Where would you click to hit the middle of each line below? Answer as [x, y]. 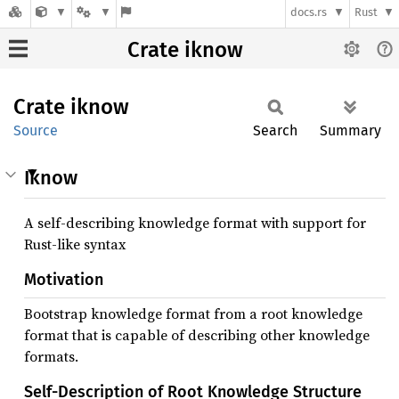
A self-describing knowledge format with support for [195, 223]
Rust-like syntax [75, 244]
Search [275, 130]
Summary [350, 130]
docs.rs [309, 12]
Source [36, 130]
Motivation [64, 280]
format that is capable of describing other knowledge [197, 335]
